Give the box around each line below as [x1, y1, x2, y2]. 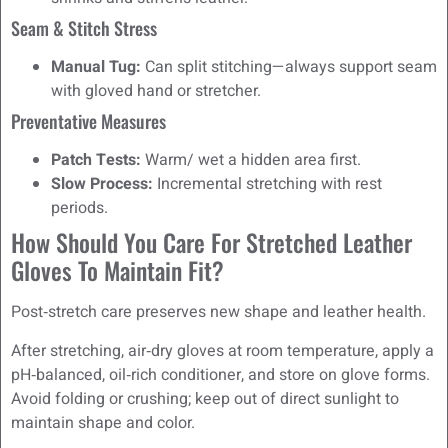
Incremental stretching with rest [153, 172, 382, 197]
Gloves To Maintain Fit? [11, 252, 224, 289]
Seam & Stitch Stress [11, 15, 157, 42]
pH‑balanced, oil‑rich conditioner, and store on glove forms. [11, 362, 430, 387]
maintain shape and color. [11, 410, 195, 435]
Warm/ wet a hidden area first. [141, 148, 361, 173]
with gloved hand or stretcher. [51, 79, 261, 104]
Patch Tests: [51, 148, 141, 173]
